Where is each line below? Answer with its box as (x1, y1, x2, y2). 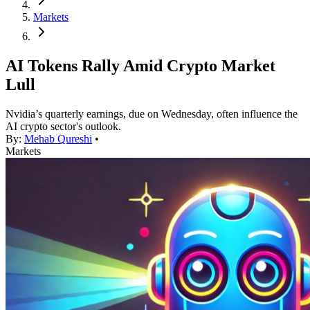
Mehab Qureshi (24, 133, 92, 145)
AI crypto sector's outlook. (6, 120, 121, 133)
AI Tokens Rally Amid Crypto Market (6, 57, 275, 75)
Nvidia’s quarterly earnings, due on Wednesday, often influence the (6, 108, 298, 120)
